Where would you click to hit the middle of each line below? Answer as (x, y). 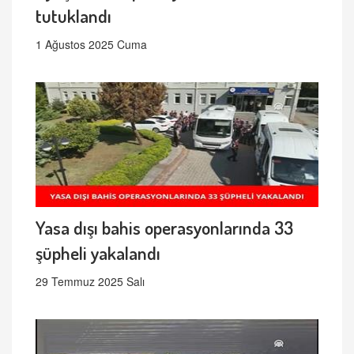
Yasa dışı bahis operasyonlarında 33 (164, 228)
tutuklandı (73, 16)
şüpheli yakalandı (98, 253)
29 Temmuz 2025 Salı (90, 282)
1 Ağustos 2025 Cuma (91, 45)
